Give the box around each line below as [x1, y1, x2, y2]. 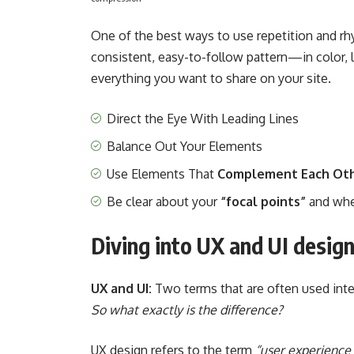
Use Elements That [107, 165, 215, 182]
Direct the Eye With [107, 110, 219, 126]
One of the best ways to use [91, 27, 258, 43]
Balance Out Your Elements [107, 137, 263, 154]
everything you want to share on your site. [91, 70, 332, 86]
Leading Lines [221, 110, 299, 126]
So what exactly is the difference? [91, 301, 284, 318]
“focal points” [220, 193, 307, 209]
